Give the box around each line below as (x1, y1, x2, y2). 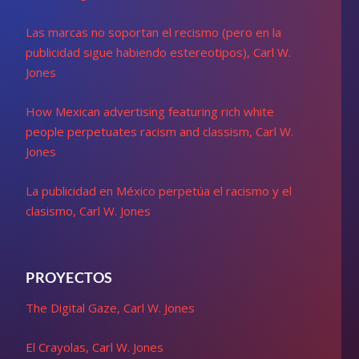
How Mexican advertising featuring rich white (26, 103, 275, 119)
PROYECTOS (26, 268, 113, 286)
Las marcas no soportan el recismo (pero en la (26, 24, 282, 40)
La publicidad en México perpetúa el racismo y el (26, 183, 292, 199)
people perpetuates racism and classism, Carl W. (26, 123, 294, 139)
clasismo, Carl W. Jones (26, 203, 151, 219)
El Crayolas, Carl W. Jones (26, 339, 164, 355)
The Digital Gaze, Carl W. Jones (26, 300, 196, 316)
